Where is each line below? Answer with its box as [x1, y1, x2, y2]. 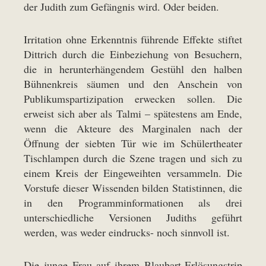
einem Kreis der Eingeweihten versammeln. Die [24, 166, 242, 180]
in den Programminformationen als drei [24, 195, 242, 210]
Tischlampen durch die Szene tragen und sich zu [24, 151, 242, 166]
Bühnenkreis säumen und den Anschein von [24, 77, 242, 91]
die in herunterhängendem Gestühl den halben [24, 62, 242, 77]
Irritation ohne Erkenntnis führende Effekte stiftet [24, 32, 242, 47]
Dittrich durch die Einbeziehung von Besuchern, [24, 47, 242, 62]
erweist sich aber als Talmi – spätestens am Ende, [24, 106, 242, 121]
